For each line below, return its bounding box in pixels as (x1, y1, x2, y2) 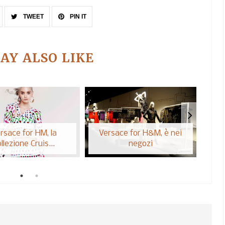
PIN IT (68, 13, 86, 20)
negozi (128, 140, 153, 149)
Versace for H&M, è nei (99, 129, 182, 138)
